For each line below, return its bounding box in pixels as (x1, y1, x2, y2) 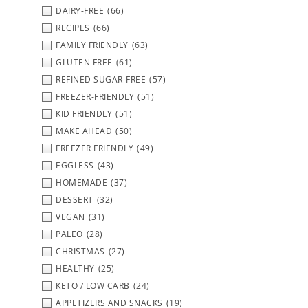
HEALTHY (56, 262, 95, 274)
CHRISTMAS (56, 245, 105, 257)
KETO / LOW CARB (56, 279, 130, 291)
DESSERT (56, 193, 93, 206)
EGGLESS (56, 159, 94, 171)
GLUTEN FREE (56, 56, 113, 68)
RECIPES (56, 21, 90, 34)
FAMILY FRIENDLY (56, 38, 129, 51)
